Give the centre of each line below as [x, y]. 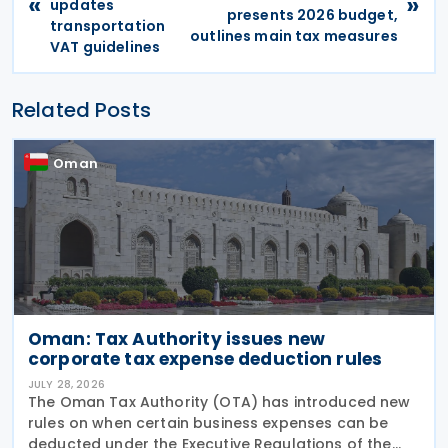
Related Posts [81, 109]
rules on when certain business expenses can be [208, 422]
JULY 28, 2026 [66, 384]
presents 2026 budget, [312, 15]
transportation [108, 25]
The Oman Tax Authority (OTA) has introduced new [219, 401]
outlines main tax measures [294, 36]
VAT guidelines [105, 46]
